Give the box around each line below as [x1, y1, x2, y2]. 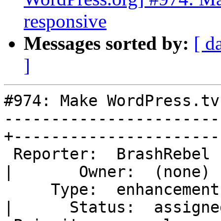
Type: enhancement [4, 181, 51, 199]
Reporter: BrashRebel [4, 145, 13, 163]
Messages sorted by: [24, 33, 189, 54]
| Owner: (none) [4, 163, 210, 181]
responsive [24, 10, 107, 32]
